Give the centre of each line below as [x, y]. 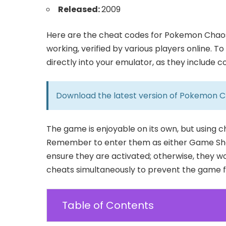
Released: [80, 10]
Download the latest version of [118, 96]
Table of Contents [108, 206]
